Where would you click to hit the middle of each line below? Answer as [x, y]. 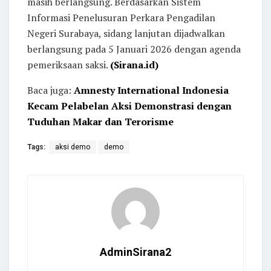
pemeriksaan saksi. [69, 64]
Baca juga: [51, 90]
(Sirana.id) [134, 64]
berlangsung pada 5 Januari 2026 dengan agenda [134, 49]
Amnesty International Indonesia [151, 90]
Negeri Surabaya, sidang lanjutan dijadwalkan [126, 33]
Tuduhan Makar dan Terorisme [100, 121]
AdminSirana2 [135, 252]
